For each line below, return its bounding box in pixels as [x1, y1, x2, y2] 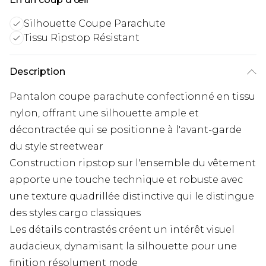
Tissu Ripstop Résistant [24, 31, 140, 43]
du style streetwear [9, 140, 103, 152]
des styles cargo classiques [9, 207, 141, 218]
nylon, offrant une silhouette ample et [9, 107, 199, 119]
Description [9, 65, 65, 77]
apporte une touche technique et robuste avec [9, 173, 243, 185]
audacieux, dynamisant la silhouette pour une [9, 240, 237, 252]
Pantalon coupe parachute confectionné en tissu [9, 90, 255, 102]
